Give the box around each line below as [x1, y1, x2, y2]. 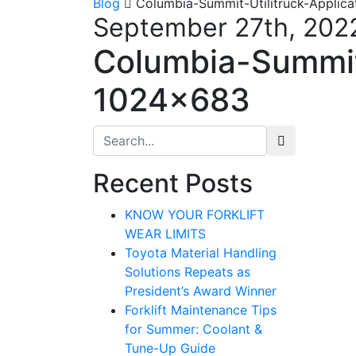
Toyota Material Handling [125, 245, 277, 261]
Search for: [92, 126, 158, 142]
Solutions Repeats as [125, 264, 250, 280]
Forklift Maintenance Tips [125, 302, 277, 318]
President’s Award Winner [125, 283, 277, 299]
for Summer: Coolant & [125, 321, 262, 337]
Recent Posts [93, 168, 253, 199]
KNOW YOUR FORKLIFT [125, 207, 265, 222]
